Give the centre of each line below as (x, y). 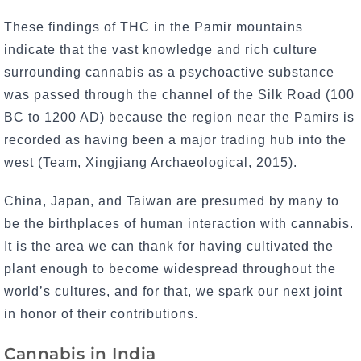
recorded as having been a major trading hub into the (175, 139)
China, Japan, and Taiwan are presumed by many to (172, 201)
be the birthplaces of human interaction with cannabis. (179, 224)
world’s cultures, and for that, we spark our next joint (173, 292)
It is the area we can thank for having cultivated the (169, 247)
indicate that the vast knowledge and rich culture (161, 49)
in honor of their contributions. (103, 314)
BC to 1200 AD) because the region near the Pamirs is (179, 117)
